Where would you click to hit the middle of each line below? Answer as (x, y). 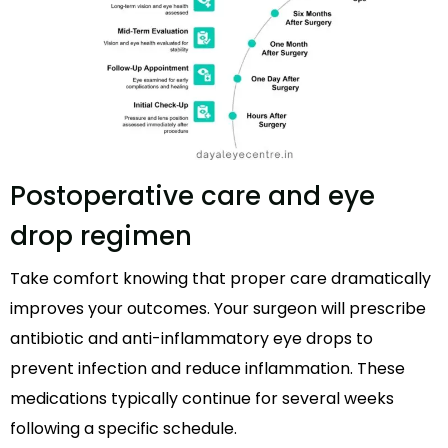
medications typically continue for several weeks (202, 399)
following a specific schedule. (123, 429)
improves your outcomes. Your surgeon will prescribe (218, 309)
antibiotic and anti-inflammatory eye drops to (191, 339)
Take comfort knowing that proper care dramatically (220, 279)
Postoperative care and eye (192, 196)
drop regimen (101, 236)
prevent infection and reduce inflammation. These (207, 369)
